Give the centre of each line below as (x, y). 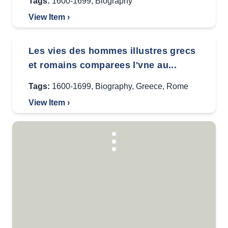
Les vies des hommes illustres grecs (112, 51)
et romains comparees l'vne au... (103, 65)
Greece (149, 86)
